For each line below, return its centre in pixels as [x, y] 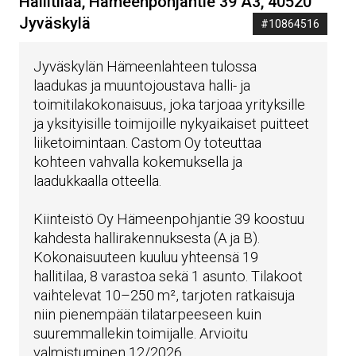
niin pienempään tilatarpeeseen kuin [148, 314]
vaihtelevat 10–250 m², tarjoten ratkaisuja [164, 295]
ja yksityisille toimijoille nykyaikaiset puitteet [172, 123]
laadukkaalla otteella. [98, 180]
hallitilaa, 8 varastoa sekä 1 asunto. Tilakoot [168, 276]
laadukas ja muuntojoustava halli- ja [142, 85]
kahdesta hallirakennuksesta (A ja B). [147, 238]
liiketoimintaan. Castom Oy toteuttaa [148, 142]
